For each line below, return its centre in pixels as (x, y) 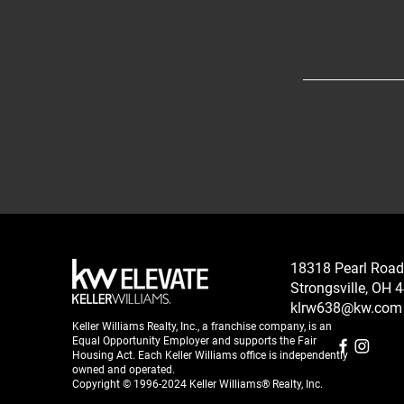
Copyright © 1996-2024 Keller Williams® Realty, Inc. (197, 384)
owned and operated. (123, 370)
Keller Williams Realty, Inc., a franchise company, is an (202, 326)
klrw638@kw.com (346, 308)
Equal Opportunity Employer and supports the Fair (194, 341)
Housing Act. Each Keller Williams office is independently (210, 355)
